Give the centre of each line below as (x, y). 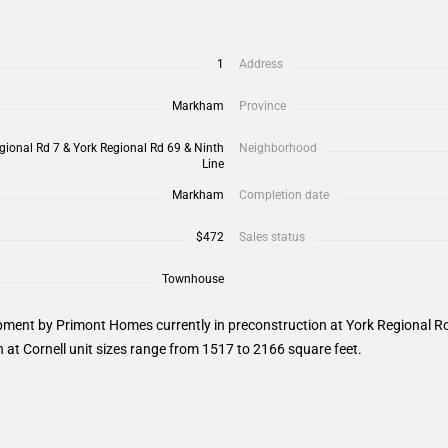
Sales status (272, 236)
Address (261, 63)
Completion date (284, 194)
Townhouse (193, 278)
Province (262, 105)
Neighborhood (278, 147)
